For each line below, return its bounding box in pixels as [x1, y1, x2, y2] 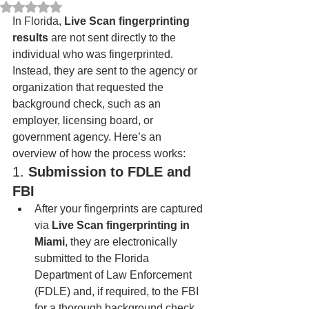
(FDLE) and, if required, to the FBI [34, 286, 201, 297]
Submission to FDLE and [28, 164, 195, 179]
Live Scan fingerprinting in [52, 219, 192, 231]
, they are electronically [65, 236, 180, 248]
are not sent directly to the [48, 32, 179, 43]
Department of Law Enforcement [34, 269, 195, 281]
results [12, 32, 48, 43]
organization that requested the [12, 81, 166, 93]
